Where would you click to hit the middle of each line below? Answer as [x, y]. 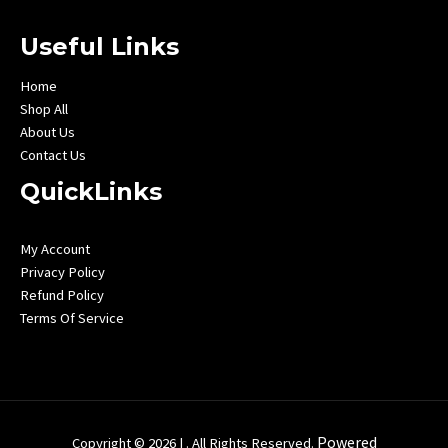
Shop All [44, 109]
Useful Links [99, 47]
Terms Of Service [72, 318]
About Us [47, 132]
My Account [55, 249]
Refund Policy [62, 295]
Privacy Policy [62, 272]
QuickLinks [91, 192]
